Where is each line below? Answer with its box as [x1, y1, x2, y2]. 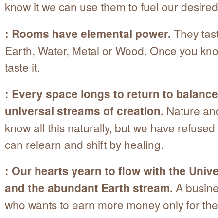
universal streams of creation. [5, 102, 166, 119]
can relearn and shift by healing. [5, 136, 163, 152]
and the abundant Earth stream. [5, 180, 173, 196]
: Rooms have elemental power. [5, 25, 171, 41]
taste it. [5, 58, 40, 74]
